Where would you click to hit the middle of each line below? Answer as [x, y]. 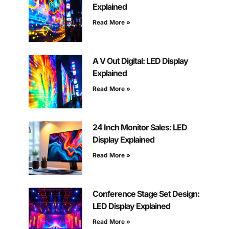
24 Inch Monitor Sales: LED [140, 128]
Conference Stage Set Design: [146, 194]
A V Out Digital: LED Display [140, 61]
